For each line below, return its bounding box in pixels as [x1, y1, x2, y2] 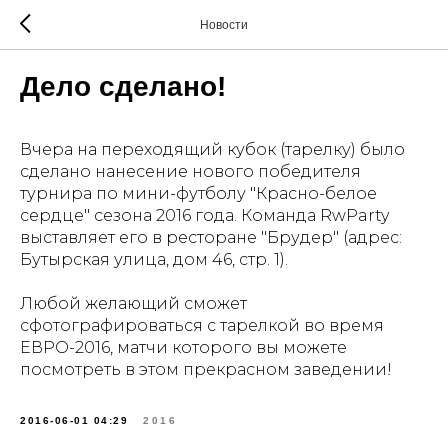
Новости [200, 18, 248, 32]
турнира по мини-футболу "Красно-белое [20, 184, 377, 203]
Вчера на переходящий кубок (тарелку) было [20, 140, 405, 159]
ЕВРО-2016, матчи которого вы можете [20, 338, 347, 357]
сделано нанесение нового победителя [20, 162, 361, 181]
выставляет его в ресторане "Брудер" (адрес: [20, 228, 402, 247]
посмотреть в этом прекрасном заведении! [20, 360, 392, 379]
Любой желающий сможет [20, 294, 247, 313]
